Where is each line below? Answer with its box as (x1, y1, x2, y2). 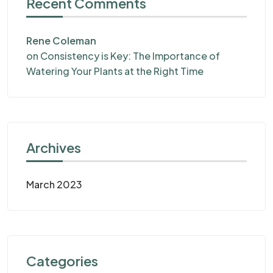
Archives (26, 138, 81, 156)
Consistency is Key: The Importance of (40, 49, 220, 62)
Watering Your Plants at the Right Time (26, 64, 204, 77)
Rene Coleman (26, 34, 96, 47)
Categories (26, 252, 98, 269)
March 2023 (26, 177, 82, 191)
